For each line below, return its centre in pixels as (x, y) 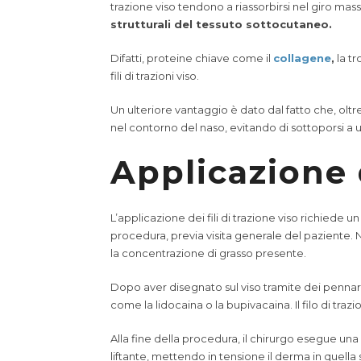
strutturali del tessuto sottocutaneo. (221, 24)
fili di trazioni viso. (155, 76)
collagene (302, 58)
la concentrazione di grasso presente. (208, 253)
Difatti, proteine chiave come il (192, 58)
